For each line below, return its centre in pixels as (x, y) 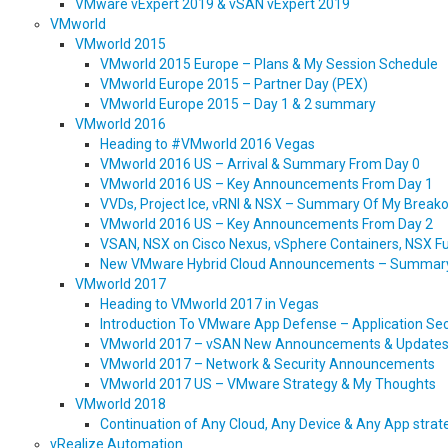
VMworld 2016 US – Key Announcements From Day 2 (266, 224)
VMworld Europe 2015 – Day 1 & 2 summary (238, 104)
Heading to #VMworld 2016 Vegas (207, 144)
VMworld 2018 (120, 404)
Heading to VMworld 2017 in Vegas (209, 304)
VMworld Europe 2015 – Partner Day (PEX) (234, 84)
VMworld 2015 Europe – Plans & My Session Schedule (269, 64)
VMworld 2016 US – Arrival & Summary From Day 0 (260, 164)
